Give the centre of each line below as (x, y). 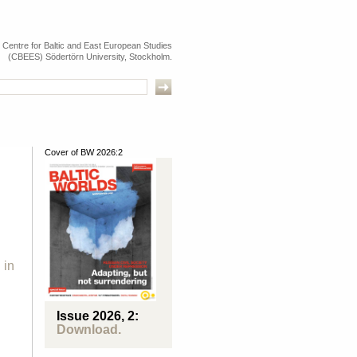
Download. (89, 330)
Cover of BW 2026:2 (84, 152)
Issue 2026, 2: (98, 316)
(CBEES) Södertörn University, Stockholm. (90, 57)
